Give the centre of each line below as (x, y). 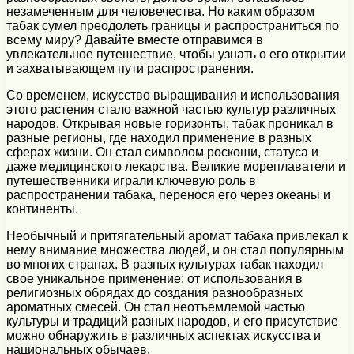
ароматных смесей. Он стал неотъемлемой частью (156, 307)
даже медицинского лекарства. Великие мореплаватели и (176, 166)
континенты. (42, 209)
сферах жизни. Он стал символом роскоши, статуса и (162, 152)
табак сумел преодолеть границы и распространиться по (173, 25)
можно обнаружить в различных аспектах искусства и (164, 335)
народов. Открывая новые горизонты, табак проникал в (170, 123)
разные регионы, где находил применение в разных (159, 137)
